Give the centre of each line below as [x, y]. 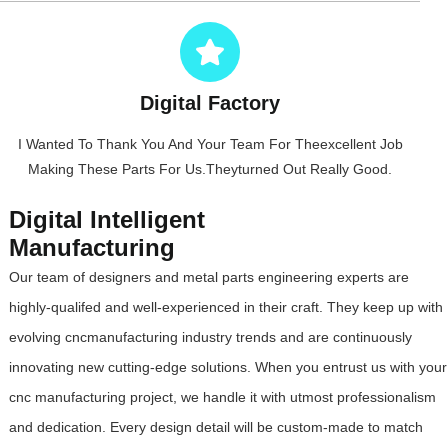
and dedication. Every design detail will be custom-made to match [215, 426]
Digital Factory [210, 102]
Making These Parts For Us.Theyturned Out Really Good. [210, 168]
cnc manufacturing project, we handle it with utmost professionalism [222, 396]
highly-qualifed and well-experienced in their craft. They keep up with [225, 306]
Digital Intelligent [106, 219]
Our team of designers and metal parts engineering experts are [208, 276]
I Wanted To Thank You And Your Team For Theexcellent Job [210, 143]
